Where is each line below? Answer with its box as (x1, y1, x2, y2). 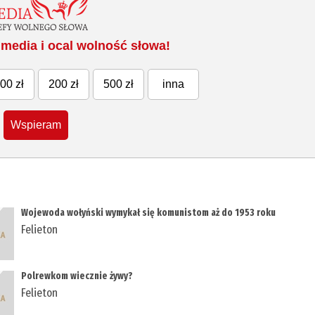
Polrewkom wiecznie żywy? (21, 270, 134, 283)
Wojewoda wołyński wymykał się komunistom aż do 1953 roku (21, 207, 276, 219)
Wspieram (11, 119, 62, 131)
